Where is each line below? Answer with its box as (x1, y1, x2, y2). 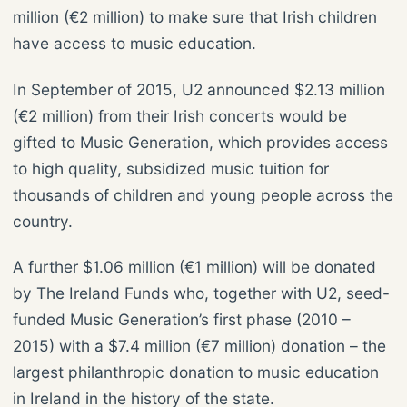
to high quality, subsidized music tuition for (13, 158, 329, 178)
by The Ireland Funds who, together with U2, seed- (13, 283, 390, 303)
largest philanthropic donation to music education (13, 362, 379, 382)
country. (13, 211, 73, 231)
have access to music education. (13, 34, 256, 54)
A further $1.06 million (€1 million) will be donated (13, 257, 376, 277)
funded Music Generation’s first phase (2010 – (13, 310, 351, 330)
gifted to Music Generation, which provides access (13, 132, 388, 152)
